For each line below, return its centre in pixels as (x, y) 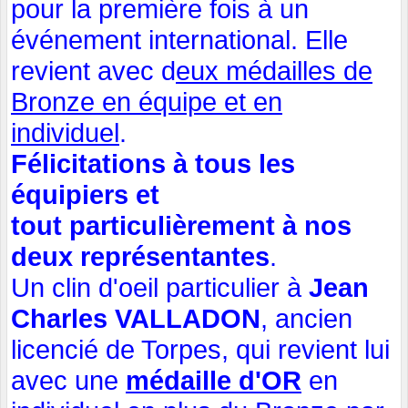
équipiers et (85, 195)
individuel (65, 133)
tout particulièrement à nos (181, 226)
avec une (68, 381)
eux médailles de (274, 71)
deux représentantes (140, 257)
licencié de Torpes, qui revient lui (200, 350)
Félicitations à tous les (153, 164)
